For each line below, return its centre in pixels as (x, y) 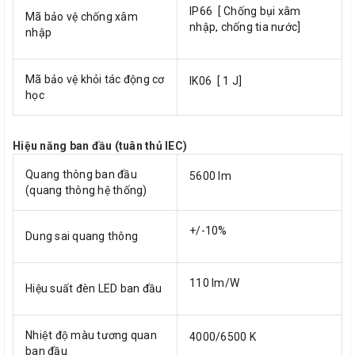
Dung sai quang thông (82, 236)
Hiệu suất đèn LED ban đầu (94, 288)
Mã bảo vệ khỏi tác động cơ (95, 79)
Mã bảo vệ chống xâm (82, 16)
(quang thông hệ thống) (86, 190)
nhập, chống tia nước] (245, 27)
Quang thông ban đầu (81, 174)
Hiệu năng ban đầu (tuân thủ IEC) (100, 145)
